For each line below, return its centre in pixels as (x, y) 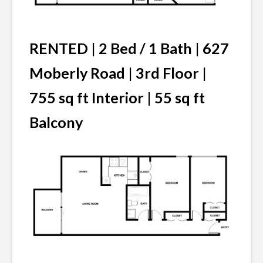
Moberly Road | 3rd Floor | (118, 73)
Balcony (56, 122)
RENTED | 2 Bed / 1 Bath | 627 (129, 48)
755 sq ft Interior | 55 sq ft (117, 98)
